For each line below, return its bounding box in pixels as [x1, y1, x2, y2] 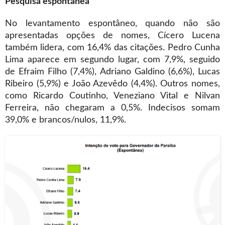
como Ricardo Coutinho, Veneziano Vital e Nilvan [5, 91, 220, 100]
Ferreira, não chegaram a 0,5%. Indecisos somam [5, 103, 220, 113]
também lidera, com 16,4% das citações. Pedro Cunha [5, 43, 220, 52]
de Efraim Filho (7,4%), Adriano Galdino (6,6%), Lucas [5, 67, 220, 76]
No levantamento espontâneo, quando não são [5, 19, 220, 28]
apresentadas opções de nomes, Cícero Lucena [5, 31, 220, 40]
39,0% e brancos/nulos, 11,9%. [5, 115, 126, 125]
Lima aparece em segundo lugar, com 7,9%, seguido [5, 55, 220, 64]
